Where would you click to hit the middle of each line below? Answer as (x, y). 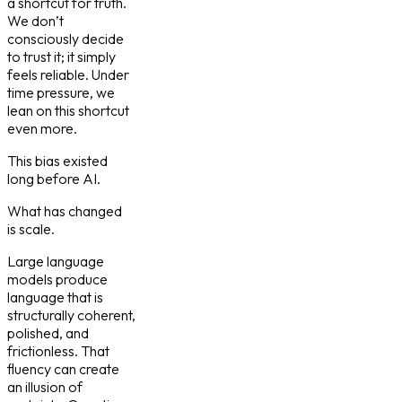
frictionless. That (58, 350)
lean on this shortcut (68, 110)
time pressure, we (61, 92)
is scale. (31, 228)
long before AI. (54, 178)
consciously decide (66, 38)
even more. (42, 128)
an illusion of (45, 386)
